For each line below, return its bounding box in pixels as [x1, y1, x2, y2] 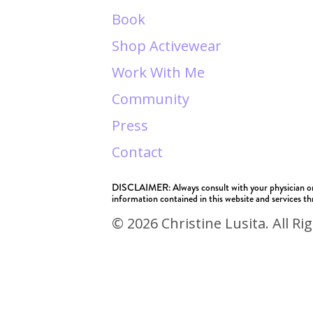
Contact [112, 143, 163, 162]
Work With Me [112, 63, 205, 82]
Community [112, 89, 189, 109]
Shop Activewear [112, 36, 221, 56]
